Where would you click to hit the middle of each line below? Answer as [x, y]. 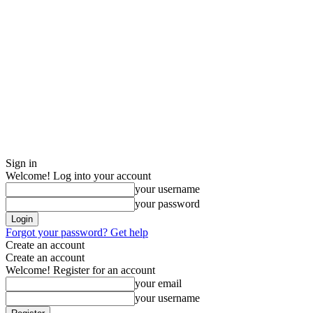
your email [158, 283]
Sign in [21, 163]
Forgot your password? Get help [77, 232]
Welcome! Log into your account [78, 176]
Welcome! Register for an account [80, 270]
